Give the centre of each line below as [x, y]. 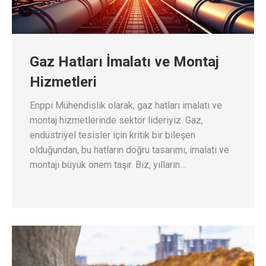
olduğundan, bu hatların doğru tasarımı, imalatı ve [129, 150]
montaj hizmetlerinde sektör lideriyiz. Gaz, [116, 120]
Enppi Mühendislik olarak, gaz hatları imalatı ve [126, 105]
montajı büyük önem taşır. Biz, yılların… [108, 164]
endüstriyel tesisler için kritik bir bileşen [113, 135]
